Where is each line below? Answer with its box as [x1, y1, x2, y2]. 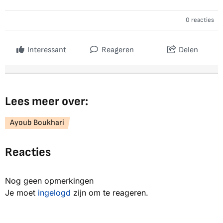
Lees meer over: [5, 94, 88, 109]
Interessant [27, 45, 66, 55]
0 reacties [186, 16, 214, 24]
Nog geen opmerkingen [5, 176, 94, 186]
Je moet [5, 188, 38, 198]
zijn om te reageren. [71, 188, 148, 198]
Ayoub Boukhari [10, 118, 64, 128]
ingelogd [38, 188, 71, 198]
